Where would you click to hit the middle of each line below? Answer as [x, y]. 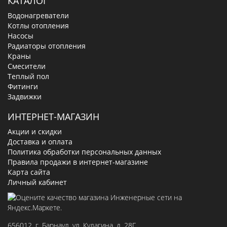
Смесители [27, 66]
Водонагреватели [38, 15]
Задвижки [25, 96]
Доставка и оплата [40, 141]
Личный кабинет [37, 182]
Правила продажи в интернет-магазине [78, 162]
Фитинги [23, 86]
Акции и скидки [35, 131]
